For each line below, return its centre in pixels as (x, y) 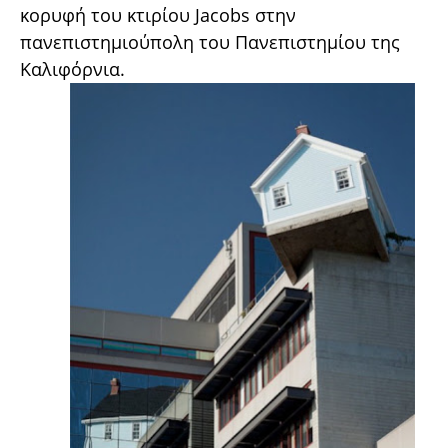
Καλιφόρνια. (72, 68)
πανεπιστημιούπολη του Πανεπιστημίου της (210, 41)
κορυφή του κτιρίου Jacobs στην (158, 14)
